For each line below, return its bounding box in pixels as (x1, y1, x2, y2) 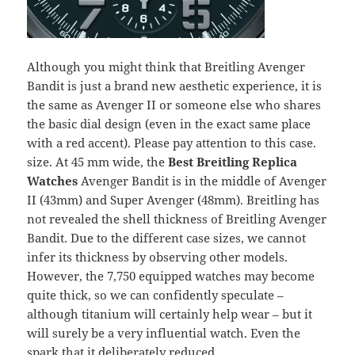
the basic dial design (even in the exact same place (27, 116, 311, 132)
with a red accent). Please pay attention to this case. (27, 135, 317, 151)
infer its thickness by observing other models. (27, 249, 288, 265)
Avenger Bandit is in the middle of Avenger (78, 173, 327, 189)
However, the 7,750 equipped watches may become (27, 268, 315, 284)
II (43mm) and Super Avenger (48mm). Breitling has (27, 192, 320, 208)
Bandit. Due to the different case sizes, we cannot (27, 230, 307, 246)
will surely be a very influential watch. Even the (27, 325, 301, 342)
